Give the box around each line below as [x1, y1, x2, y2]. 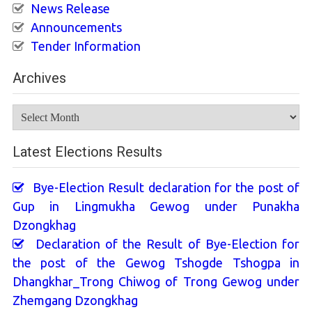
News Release [31, 1, 110, 16]
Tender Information [31, 39, 141, 54]
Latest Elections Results [13, 143, 162, 161]
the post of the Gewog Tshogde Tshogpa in [13, 256, 299, 270]
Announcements [31, 20, 122, 35]
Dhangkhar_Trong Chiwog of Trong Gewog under [13, 274, 299, 289]
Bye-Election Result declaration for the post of [29, 180, 299, 195]
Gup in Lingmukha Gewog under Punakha [13, 199, 299, 214]
